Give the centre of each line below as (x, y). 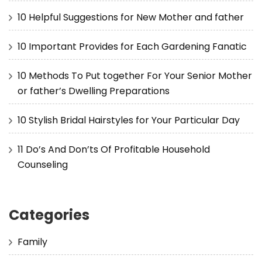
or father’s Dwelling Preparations (94, 91)
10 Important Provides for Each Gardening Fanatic (132, 46)
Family (32, 242)
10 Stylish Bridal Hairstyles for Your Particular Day (129, 120)
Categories (49, 215)
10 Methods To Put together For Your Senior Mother (135, 75)
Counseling (43, 164)
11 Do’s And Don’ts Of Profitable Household (114, 149)
